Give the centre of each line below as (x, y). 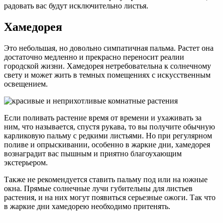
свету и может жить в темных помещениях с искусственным (107, 75)
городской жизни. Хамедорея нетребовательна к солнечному (108, 66)
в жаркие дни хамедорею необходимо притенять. (87, 207)
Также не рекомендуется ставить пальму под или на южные (106, 180)
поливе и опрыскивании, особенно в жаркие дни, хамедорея (107, 145)
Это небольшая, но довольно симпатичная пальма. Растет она (109, 48)
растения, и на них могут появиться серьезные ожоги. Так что (110, 198)
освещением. (26, 84)
